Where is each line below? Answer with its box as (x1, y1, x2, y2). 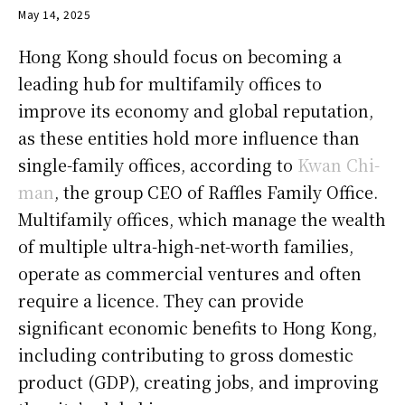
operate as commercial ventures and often (18, 260, 362, 285)
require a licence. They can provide (18, 287, 304, 312)
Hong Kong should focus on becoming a (18, 43, 342, 68)
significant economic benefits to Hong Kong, (18, 315, 377, 339)
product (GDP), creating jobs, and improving (18, 369, 379, 393)
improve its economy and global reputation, (18, 98, 373, 122)
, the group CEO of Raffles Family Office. (54, 179, 378, 203)
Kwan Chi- (297, 152, 380, 176)
